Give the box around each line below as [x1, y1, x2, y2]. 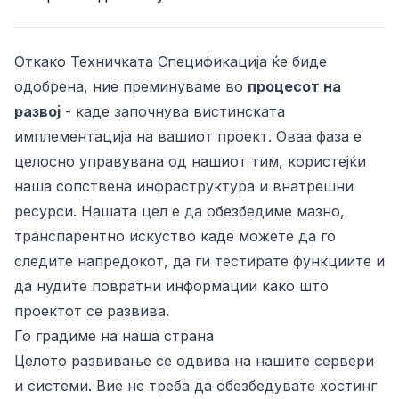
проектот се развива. [14, 302, 169, 320]
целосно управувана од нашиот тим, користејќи [14, 152, 366, 170]
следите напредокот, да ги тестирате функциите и [14, 252, 385, 270]
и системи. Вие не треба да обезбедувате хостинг [14, 377, 377, 395]
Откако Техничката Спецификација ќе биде [14, 53, 327, 70]
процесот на [248, 77, 341, 95]
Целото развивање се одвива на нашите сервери [14, 352, 374, 370]
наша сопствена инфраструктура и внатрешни [14, 177, 354, 195]
